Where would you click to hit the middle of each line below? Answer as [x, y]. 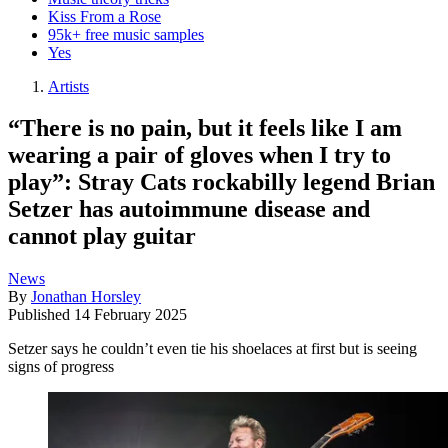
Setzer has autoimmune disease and [189, 209]
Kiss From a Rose [104, 16]
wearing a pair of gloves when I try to [199, 155]
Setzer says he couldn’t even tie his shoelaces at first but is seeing [212, 349]
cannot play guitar [102, 236]
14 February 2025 [130, 315]
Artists [68, 86]
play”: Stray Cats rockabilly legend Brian [221, 182]
